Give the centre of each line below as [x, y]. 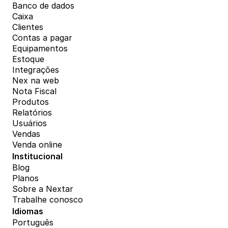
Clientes [28, 27]
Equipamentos [40, 49]
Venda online [37, 145]
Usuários [30, 123]
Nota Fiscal [34, 91]
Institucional [37, 156]
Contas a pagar [42, 38]
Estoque [28, 59]
